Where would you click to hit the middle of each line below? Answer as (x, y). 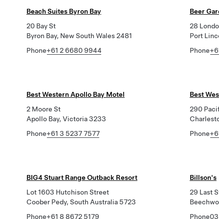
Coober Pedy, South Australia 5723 (81, 202)
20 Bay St (41, 26)
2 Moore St (44, 109)
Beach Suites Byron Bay (64, 11)
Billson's (203, 177)
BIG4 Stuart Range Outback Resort (82, 177)
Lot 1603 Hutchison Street (68, 192)
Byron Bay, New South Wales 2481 (79, 36)
